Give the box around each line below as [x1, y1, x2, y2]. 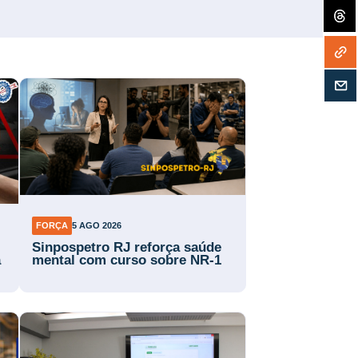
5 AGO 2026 [72, 221, 122, 231]
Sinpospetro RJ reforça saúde [31, 239, 221, 255]
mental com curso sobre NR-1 [31, 252, 221, 268]
